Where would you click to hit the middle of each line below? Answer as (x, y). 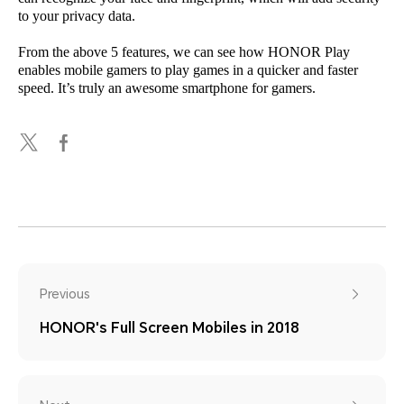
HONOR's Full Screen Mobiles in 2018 (170, 328)
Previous (65, 294)
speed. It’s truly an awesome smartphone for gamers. (167, 88)
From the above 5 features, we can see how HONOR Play (184, 52)
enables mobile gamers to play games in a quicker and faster (188, 70)
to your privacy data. (77, 16)
